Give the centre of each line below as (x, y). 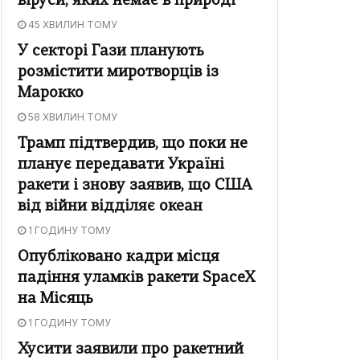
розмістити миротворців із (118, 73)
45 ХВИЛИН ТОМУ (72, 25)
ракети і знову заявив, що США (135, 186)
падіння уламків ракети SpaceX (137, 279)
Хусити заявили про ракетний (131, 350)
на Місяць (55, 300)
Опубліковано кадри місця (119, 258)
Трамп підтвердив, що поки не (133, 145)
